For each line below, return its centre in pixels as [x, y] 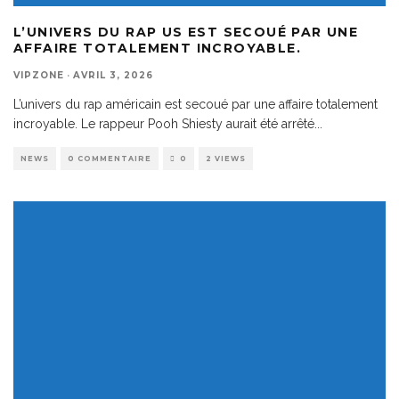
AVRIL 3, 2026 [113, 75]
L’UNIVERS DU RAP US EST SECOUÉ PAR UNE [186, 32]
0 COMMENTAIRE [110, 158]
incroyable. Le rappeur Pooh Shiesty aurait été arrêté [164, 123]
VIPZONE [39, 75]
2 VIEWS [226, 158]
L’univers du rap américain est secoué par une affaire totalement [195, 104]
